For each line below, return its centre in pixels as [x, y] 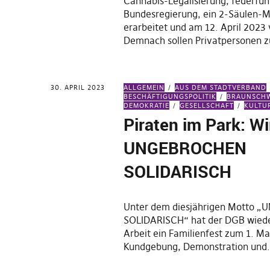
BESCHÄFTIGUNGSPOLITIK [170, 96]
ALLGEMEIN [144, 87]
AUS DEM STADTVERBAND [221, 87]
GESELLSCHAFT [207, 105]
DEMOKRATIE [147, 105]
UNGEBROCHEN [185, 148]
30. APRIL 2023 [78, 87]
